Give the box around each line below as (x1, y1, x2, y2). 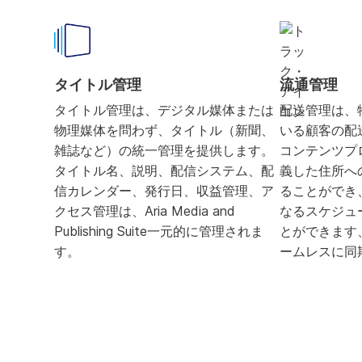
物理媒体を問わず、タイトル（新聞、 (54, 122, 275, 139)
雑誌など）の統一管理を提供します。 (54, 142, 275, 159)
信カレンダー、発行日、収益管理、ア (54, 183, 275, 200)
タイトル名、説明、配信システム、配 (54, 162, 275, 179)
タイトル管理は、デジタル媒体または (54, 102, 275, 119)
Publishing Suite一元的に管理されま (54, 223, 264, 240)
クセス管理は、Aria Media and (54, 203, 236, 220)
